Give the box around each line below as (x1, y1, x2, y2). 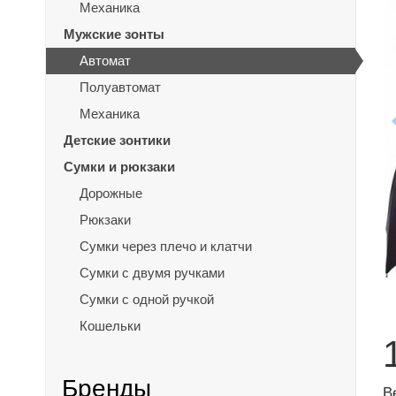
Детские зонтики (64, 133, 171, 148)
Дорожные (80, 186, 142, 201)
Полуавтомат (80, 80, 161, 95)
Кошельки (80, 318, 141, 333)
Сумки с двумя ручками (80, 265, 225, 280)
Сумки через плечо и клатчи (80, 239, 252, 254)
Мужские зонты (64, 27, 164, 42)
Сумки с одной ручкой (80, 292, 214, 307)
